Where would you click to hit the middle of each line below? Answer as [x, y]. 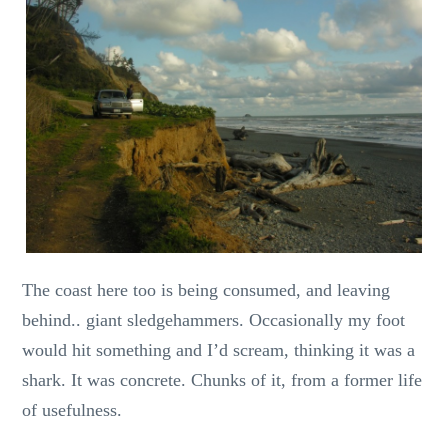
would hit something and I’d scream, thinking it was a [219, 350]
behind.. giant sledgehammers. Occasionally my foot [214, 320]
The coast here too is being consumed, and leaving [206, 290]
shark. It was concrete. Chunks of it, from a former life [222, 380]
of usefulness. [72, 410]
